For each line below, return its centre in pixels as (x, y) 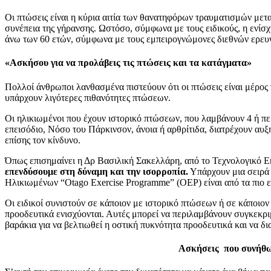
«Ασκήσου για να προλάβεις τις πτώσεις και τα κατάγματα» (128, 63)
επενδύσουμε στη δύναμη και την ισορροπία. (96, 171)
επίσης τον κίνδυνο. (43, 140)
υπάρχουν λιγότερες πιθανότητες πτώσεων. (88, 97)
